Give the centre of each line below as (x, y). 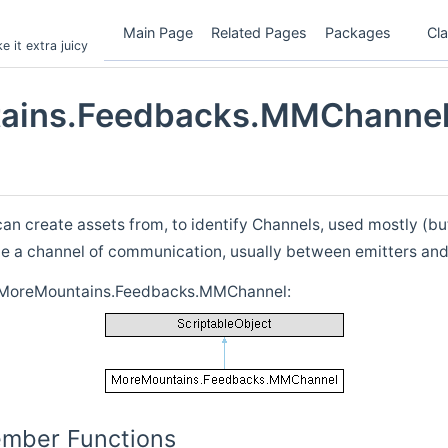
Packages (358, 32)
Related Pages (259, 32)
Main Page (158, 32)
